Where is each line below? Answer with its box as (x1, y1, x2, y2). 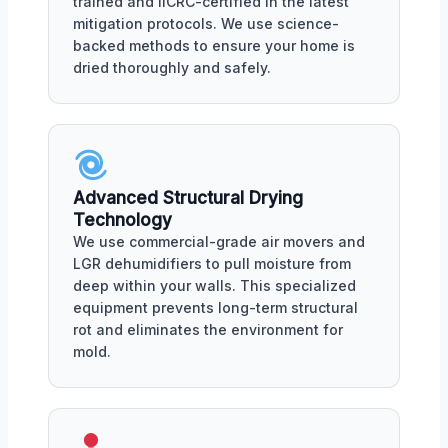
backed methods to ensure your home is (73, 37, 355, 55)
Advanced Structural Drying (73, 188, 303, 209)
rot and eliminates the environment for (73, 321, 343, 339)
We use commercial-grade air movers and (73, 233, 365, 251)
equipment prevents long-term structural (73, 299, 358, 317)
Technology (73, 210, 172, 231)
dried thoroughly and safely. (73, 59, 271, 77)
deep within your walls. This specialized (73, 277, 356, 295)
